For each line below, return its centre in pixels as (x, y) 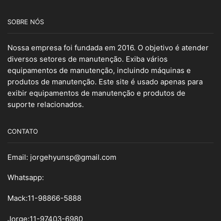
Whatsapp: (26, 178)
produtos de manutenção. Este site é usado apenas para (105, 82)
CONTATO (23, 131)
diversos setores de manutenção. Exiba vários (88, 59)
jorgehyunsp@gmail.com (73, 157)
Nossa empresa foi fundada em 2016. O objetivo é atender (108, 48)
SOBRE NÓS (26, 21)
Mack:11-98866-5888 (44, 198)
